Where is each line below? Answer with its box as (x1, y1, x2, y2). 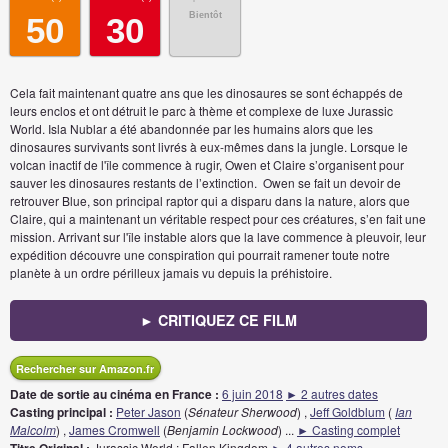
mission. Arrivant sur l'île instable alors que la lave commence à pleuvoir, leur (10, 228, 426, 245)
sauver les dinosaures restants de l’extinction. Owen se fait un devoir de (10, 174, 401, 191)
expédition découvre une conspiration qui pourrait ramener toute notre (10, 246, 390, 263)
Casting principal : (10, 403, 113, 421)
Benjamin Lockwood (167, 421, 278, 438)
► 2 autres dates (286, 385, 378, 402)
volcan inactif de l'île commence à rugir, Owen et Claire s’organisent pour (10, 156, 404, 173)
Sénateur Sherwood (188, 403, 297, 420)
